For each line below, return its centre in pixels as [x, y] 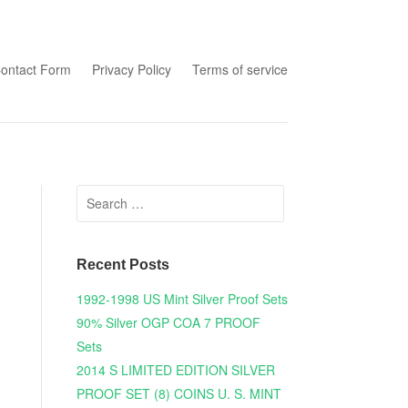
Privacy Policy [131, 69]
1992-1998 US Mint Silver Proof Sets [182, 299]
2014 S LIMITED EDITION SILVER [175, 370]
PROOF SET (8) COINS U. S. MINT [178, 394]
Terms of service [240, 69]
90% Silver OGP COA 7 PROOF [168, 323]
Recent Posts [122, 265]
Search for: [110, 196]
